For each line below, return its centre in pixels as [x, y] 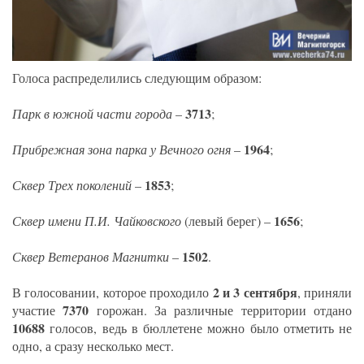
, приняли [324, 292]
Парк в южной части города [92, 113]
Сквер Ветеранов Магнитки [91, 256]
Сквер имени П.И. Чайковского [97, 220]
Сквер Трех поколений [72, 184]
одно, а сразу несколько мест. [93, 345]
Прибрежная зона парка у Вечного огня [121, 149]
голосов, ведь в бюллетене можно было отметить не [198, 327]
